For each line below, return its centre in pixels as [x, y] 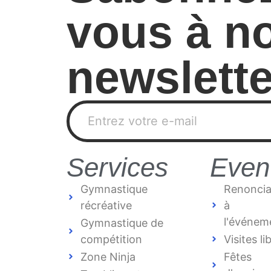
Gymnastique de [122, 223]
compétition [111, 239]
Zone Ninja [108, 256]
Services [117, 167]
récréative [106, 205]
